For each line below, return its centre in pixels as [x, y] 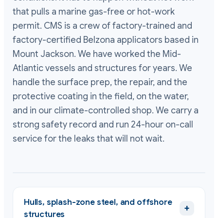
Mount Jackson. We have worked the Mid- [97, 54]
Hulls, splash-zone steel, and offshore [98, 202]
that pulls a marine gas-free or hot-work [94, 11]
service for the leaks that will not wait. [89, 138]
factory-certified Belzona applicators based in [106, 40]
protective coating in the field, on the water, [101, 96]
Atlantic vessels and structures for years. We [102, 68]
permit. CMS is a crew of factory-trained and [102, 26]
